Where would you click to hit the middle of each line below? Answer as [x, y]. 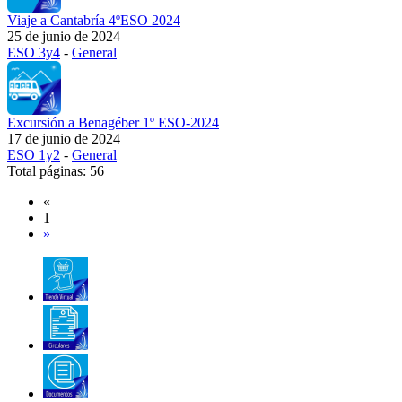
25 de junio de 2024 [64, 36]
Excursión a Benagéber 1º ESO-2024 [113, 122]
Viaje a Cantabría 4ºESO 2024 [94, 20]
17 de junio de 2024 [64, 139]
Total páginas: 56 [56, 171]
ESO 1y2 [34, 155]
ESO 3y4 [34, 52]
